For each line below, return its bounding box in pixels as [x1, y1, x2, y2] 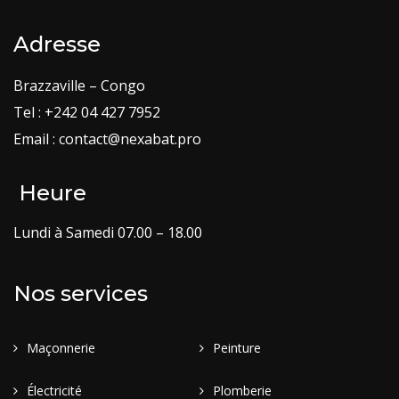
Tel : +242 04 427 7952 [13, 102, 160, 122]
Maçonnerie [27, 339, 95, 356]
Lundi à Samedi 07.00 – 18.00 [13, 223, 202, 242]
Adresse [13, 31, 101, 57]
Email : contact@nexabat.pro [13, 129, 201, 149]
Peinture [213, 339, 261, 356]
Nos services [13, 281, 148, 306]
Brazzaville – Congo [13, 76, 145, 95]
